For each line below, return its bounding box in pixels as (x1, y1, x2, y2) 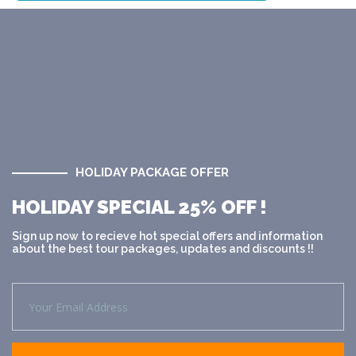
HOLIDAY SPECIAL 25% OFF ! (12, 195, 267, 219)
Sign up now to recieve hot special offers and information (12, 230, 323, 243)
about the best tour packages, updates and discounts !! (12, 242, 314, 256)
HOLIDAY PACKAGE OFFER (75, 165, 229, 180)
